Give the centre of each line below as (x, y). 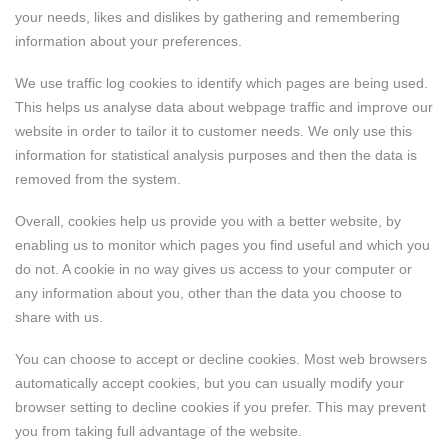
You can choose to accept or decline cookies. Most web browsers (221, 359)
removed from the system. (98, 178)
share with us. (59, 317)
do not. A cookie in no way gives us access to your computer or (213, 269)
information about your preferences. (128, 40)
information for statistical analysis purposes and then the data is (216, 154)
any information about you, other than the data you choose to (208, 293)
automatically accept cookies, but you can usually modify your (209, 383)
